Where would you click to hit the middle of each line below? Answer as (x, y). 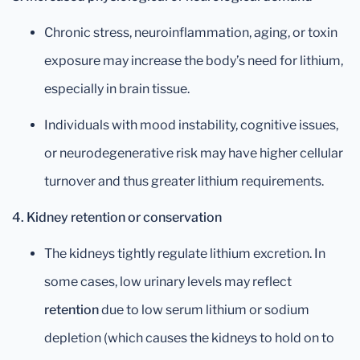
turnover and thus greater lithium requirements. (184, 181)
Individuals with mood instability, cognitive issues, (191, 125)
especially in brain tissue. (117, 88)
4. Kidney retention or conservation (117, 217)
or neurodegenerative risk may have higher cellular (194, 153)
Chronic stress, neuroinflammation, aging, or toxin (191, 32)
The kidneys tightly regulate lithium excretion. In (185, 253)
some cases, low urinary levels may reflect (168, 281)
